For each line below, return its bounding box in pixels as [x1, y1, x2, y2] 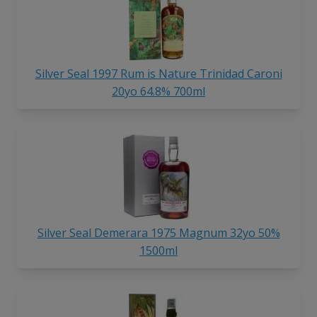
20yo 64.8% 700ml [112, 83, 205, 100]
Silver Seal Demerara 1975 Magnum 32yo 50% [37, 225, 280, 241]
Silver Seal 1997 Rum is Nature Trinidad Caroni [35, 66, 282, 82]
